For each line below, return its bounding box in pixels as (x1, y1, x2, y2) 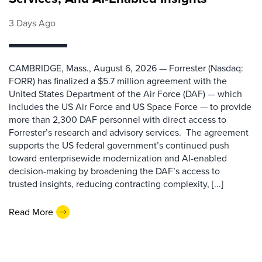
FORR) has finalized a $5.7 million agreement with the (9, 74, 227, 88)
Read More (9, 205, 53, 219)
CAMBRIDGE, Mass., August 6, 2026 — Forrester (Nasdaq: (9, 61, 243, 75)
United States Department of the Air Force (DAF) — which (9, 87, 242, 101)
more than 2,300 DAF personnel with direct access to (9, 113, 226, 126)
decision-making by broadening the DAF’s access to (9, 164, 220, 178)
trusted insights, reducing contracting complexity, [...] (9, 177, 223, 191)
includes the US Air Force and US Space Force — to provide (9, 100, 251, 113)
